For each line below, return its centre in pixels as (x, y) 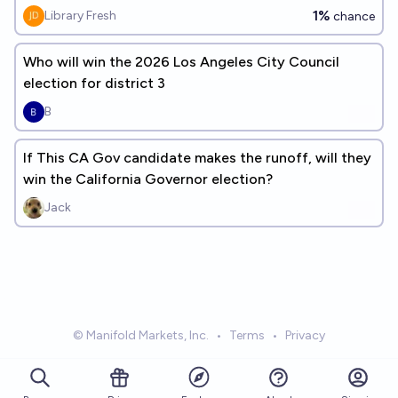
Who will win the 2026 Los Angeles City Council (181, 62)
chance (353, 16)
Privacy (305, 335)
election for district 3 (94, 83)
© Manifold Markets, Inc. (141, 335)
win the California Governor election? (148, 179)
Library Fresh (80, 16)
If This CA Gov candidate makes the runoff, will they (197, 158)
